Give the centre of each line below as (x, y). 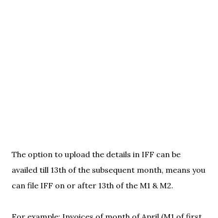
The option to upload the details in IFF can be (96, 154)
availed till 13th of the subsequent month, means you (109, 170)
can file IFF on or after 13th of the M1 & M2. (92, 185)
